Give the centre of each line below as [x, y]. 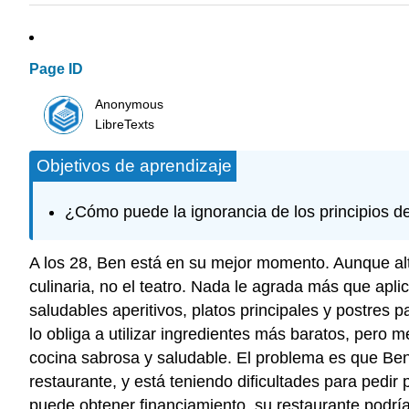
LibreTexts [125, 124]
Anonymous [130, 104]
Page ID [56, 69]
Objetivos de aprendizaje [134, 166]
